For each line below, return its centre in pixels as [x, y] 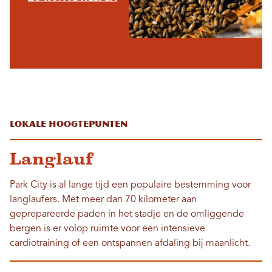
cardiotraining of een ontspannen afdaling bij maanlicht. [130, 244]
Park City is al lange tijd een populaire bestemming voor [130, 185]
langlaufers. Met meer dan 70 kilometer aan [103, 200]
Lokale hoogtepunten [69, 124]
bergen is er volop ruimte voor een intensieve [107, 229]
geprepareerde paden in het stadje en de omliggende [127, 215]
